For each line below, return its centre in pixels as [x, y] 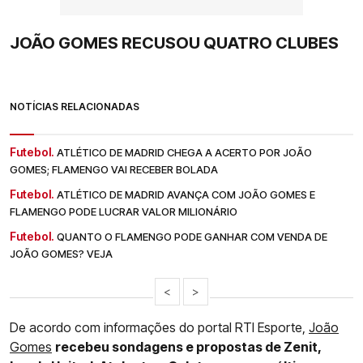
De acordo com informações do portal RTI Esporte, [159, 328]
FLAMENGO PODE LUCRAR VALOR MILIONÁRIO [124, 212]
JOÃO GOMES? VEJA [61, 254]
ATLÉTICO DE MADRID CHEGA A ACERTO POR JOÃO [184, 153]
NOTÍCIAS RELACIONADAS [75, 107]
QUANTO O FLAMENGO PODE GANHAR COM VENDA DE [192, 237]
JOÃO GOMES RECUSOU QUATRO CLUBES [174, 43]
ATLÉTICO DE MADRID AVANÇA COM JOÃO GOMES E [186, 195]
